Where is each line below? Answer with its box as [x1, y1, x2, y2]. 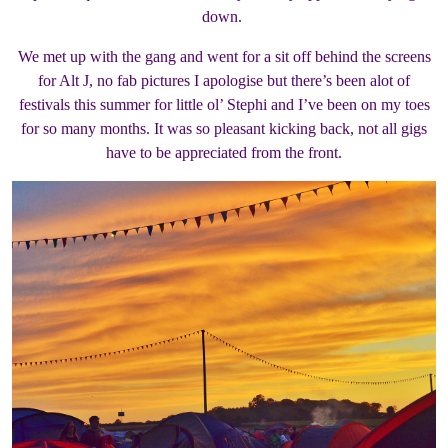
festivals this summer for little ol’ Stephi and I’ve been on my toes [18, 96, 430, 114]
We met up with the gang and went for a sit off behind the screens [17, 48, 431, 66]
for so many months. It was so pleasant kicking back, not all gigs [21, 120, 427, 138]
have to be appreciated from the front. [106, 144, 342, 162]
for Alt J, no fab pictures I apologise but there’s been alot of [38, 72, 410, 90]
